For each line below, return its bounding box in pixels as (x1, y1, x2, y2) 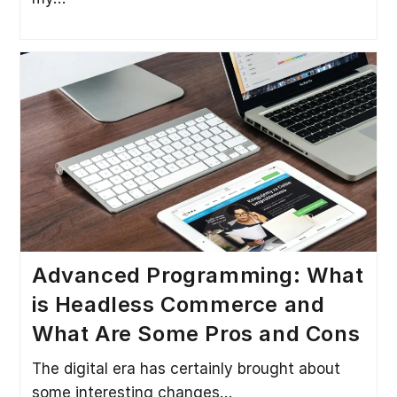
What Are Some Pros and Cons (31, 321, 361, 347)
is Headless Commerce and (31, 292, 325, 318)
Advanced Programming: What (31, 262, 364, 289)
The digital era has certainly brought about (31, 360, 340, 378)
